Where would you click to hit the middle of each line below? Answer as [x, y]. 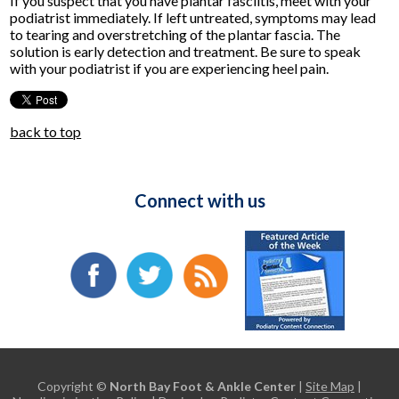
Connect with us [199, 201]
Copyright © [73, 387]
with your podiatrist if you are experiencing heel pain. [170, 69]
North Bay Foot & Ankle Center [203, 387]
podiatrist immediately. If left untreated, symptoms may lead [193, 18]
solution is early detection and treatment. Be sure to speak [186, 52]
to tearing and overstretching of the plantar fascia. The [175, 35]
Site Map [330, 387]
